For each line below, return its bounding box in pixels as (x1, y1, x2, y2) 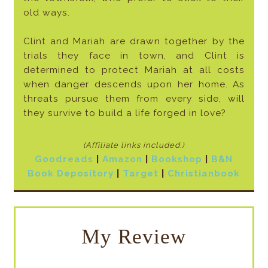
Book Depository (28, 168, 114, 179)
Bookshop (151, 154, 203, 165)
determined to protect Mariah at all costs (23, 65, 245, 76)
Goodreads (35, 154, 94, 165)
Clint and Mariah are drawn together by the (23, 36, 245, 47)
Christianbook (167, 168, 240, 179)
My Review (81, 225, 187, 248)
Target (123, 168, 159, 179)
